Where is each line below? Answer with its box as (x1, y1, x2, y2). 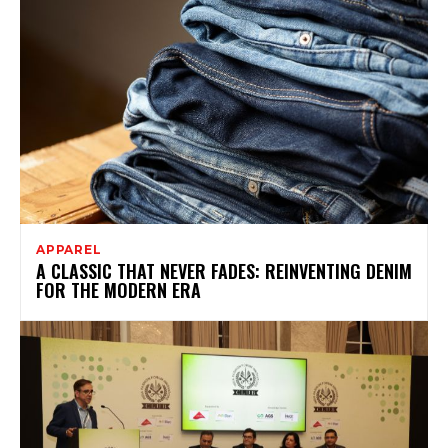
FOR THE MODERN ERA (36, 277, 201, 304)
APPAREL (36, 242, 102, 258)
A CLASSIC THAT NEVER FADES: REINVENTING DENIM (36, 258, 412, 285)
